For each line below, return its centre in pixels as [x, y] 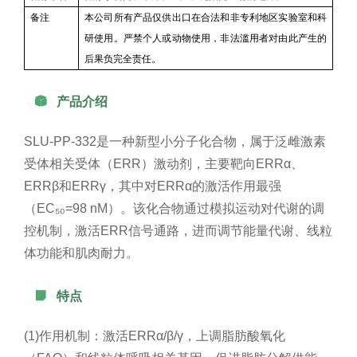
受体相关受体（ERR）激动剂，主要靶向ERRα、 [164, 163]
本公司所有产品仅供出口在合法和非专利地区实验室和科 [206, 17]
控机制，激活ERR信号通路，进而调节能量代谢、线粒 [178, 230]
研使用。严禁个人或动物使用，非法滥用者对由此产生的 [206, 38]
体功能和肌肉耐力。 [81, 253]
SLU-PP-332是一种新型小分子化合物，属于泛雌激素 [175, 141]
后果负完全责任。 [123, 59]
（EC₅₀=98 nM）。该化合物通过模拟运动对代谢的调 [174, 208]
